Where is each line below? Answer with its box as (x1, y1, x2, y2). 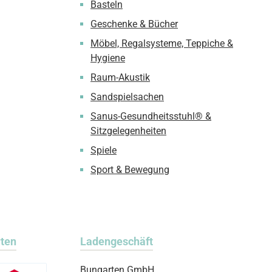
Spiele (90, 144, 117, 156)
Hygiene (90, 52, 125, 64)
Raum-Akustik (90, 72, 150, 83)
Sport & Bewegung (90, 164, 169, 175)
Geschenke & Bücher (90, 18, 178, 30)
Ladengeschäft (80, 235, 153, 248)
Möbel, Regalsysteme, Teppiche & (90, 38, 233, 49)
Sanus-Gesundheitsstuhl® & (90, 110, 211, 122)
